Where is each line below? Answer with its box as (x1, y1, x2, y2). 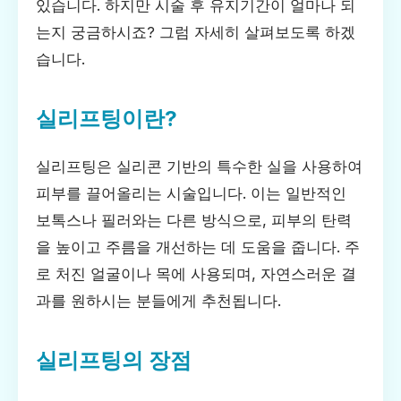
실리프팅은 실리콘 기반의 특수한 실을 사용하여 (36, 157, 363, 175)
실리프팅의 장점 (36, 346, 192, 373)
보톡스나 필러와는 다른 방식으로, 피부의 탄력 (36, 210, 352, 229)
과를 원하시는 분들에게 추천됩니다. (36, 291, 281, 310)
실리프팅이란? (36, 106, 177, 132)
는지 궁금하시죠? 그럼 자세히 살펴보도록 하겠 (36, 23, 355, 41)
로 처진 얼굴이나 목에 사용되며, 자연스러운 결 (36, 264, 356, 283)
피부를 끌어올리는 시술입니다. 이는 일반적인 (36, 183, 346, 202)
